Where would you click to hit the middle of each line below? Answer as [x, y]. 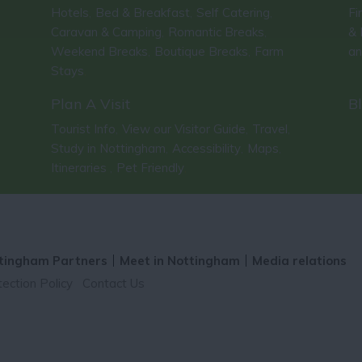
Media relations [299, 260]
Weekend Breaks [99, 51]
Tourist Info [83, 128]
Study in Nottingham [108, 148]
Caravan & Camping [106, 32]
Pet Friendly [150, 167]
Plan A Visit [90, 103]
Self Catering [233, 12]
